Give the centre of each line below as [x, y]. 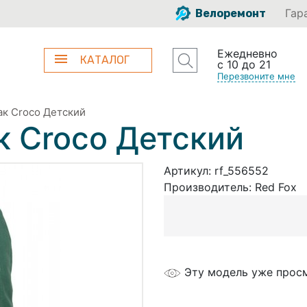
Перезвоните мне [256, 76]
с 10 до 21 [244, 64]
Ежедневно [247, 53]
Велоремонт [230, 13]
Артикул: [189, 170]
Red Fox [276, 187]
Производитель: [209, 187]
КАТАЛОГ [105, 60]
